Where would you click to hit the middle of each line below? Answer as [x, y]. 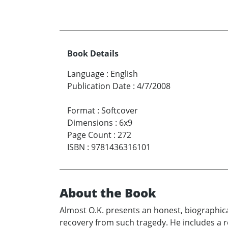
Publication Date [99, 86]
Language [86, 74]
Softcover [120, 110]
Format [81, 110]
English [124, 74]
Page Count [89, 135]
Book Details [93, 53]
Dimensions [90, 122]
